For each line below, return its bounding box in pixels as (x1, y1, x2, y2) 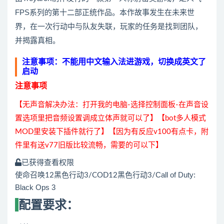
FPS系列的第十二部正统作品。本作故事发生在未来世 (15, 8, 194, 16)
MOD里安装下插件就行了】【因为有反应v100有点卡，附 (15, 128, 208, 135)
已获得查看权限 (21, 159, 74, 166)
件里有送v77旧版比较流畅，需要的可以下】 (15, 141, 163, 149)
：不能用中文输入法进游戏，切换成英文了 (54, 58, 206, 66)
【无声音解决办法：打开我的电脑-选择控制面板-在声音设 (15, 101, 208, 108)
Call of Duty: (155, 170, 195, 179)
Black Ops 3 (15, 183, 55, 191)
